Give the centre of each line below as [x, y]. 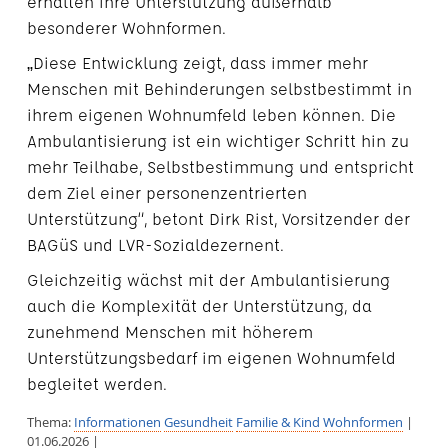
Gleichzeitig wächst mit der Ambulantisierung [208, 280]
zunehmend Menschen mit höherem [169, 332]
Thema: [50, 422]
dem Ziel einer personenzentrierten [166, 193]
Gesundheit [198, 422]
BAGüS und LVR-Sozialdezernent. [155, 245]
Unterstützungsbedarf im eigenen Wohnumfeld [211, 358]
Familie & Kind [277, 422]
